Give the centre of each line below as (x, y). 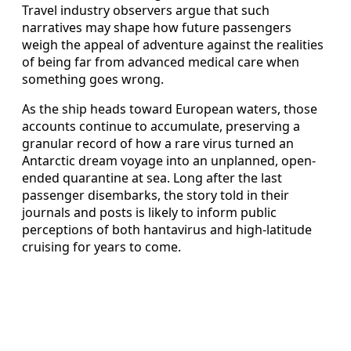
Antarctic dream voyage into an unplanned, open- (169, 160)
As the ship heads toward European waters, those (170, 109)
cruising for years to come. (101, 246)
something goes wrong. (93, 79)
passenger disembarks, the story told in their (156, 195)
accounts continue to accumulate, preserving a (161, 126)
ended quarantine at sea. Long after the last (152, 177)
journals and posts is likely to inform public (149, 212)
